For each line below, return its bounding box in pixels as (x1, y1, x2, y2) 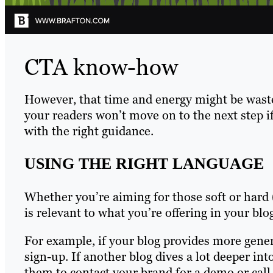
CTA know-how (24, 52, 178, 82)
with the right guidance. (24, 122, 154, 139)
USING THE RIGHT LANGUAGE (24, 154, 264, 172)
